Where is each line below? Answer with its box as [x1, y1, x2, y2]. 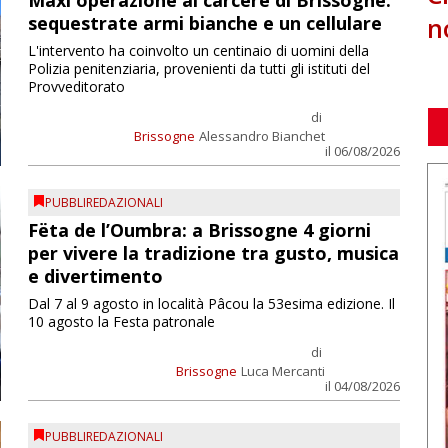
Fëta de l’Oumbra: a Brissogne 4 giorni [27, 217, 371, 242]
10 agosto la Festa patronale [27, 311, 215, 331]
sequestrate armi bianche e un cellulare [27, 11, 382, 36]
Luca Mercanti [240, 361, 325, 380]
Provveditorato [27, 77, 125, 97]
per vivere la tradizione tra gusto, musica [27, 240, 399, 265]
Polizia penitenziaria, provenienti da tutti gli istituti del [27, 59, 370, 79]
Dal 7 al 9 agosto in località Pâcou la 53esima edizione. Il [27, 293, 395, 313]
